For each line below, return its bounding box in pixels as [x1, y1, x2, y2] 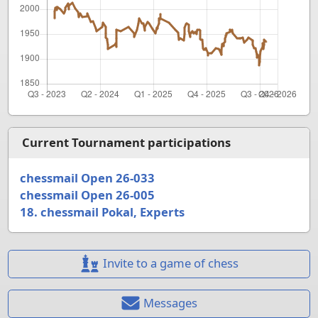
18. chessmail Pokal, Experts [19, 203, 185, 220]
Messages [143, 295, 198, 312]
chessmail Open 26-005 [19, 186, 155, 203]
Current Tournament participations [21, 134, 231, 151]
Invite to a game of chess [102, 254, 238, 271]
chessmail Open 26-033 [19, 169, 155, 186]
